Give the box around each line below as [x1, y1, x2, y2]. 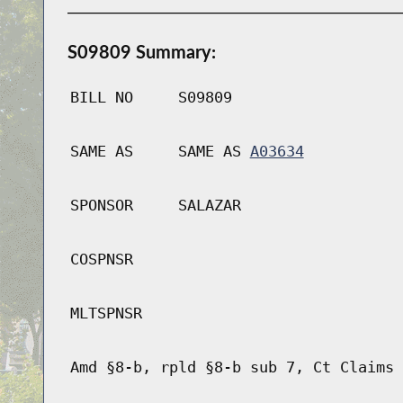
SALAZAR [177, 196, 241, 215]
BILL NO [69, 88, 133, 107]
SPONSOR [69, 196, 133, 215]
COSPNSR [69, 250, 133, 269]
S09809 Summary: [67, 40, 216, 63]
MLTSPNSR [69, 304, 142, 323]
